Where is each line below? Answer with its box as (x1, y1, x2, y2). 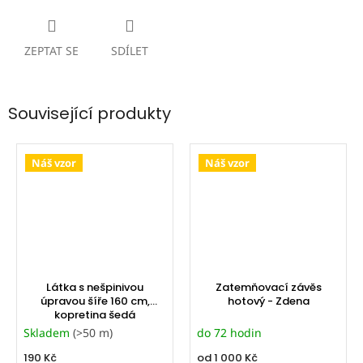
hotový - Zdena (227, 293, 310, 310)
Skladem (23, 325, 73, 341)
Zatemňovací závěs (215, 280, 322, 296)
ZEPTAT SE (24, 42, 79, 58)
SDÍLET (111, 42, 148, 58)
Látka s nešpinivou (46, 280, 143, 296)
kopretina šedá (54, 307, 135, 323)
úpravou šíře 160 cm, (40, 293, 150, 310)
